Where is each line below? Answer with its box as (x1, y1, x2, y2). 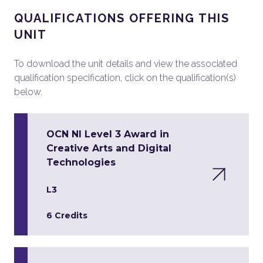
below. (14, 86, 42, 97)
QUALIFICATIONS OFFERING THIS (14, 11, 230, 25)
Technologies (46, 157, 116, 168)
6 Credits (46, 210, 87, 221)
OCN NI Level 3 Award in (46, 129, 169, 140)
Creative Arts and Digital (46, 143, 171, 154)
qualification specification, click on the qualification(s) (14, 72, 236, 83)
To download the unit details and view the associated (14, 58, 237, 69)
